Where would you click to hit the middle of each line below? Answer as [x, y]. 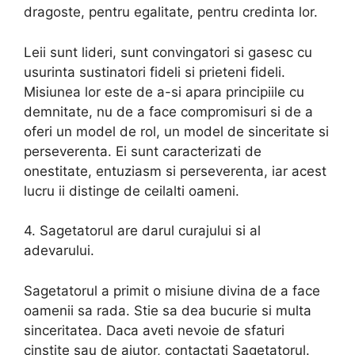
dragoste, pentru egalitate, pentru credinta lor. [171, 12]
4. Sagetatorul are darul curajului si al [142, 231]
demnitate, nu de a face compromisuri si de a [168, 111]
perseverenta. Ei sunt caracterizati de [143, 151]
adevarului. [59, 251]
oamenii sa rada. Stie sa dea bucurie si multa [168, 310]
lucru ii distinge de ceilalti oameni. [132, 191]
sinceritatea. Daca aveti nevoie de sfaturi [154, 330]
